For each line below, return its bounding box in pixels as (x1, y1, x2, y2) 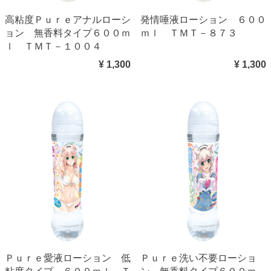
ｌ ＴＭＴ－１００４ (5, 41, 102, 51)
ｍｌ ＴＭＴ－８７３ (140, 28, 237, 38)
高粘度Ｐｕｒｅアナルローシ (5, 15, 131, 25)
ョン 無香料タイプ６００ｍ (5, 28, 131, 38)
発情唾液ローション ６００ (140, 15, 266, 25)
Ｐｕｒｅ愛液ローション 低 (5, 253, 131, 263)
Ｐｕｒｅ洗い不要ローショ (140, 253, 256, 263)
